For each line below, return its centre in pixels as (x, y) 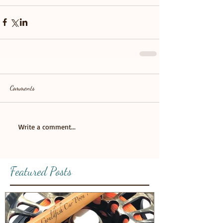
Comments (22, 88)
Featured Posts (41, 171)
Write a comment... (47, 127)
